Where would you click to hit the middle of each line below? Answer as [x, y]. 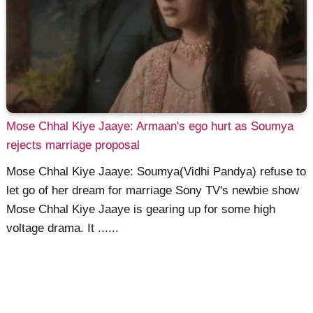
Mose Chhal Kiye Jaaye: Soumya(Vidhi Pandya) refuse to [156, 172]
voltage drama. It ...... [63, 228]
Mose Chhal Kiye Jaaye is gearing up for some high [141, 210]
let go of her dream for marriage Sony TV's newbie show [153, 191]
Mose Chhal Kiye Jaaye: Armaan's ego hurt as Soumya [150, 126]
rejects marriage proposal [73, 145]
